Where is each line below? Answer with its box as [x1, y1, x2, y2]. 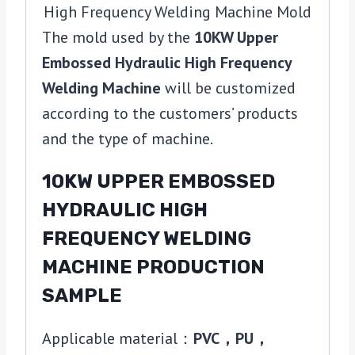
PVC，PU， [193, 328, 269, 349]
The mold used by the [42, 27, 194, 48]
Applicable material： [42, 328, 193, 349]
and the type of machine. [42, 128, 213, 150]
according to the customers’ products [42, 103, 298, 124]
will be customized [165, 78, 296, 99]
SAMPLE [42, 284, 122, 307]
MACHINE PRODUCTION [42, 256, 265, 279]
